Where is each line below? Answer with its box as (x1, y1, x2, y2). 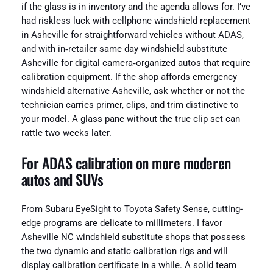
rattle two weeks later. (21, 127, 112, 138)
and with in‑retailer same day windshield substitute (21, 43, 227, 54)
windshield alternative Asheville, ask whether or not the (21, 85, 245, 96)
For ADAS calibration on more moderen (21, 152, 231, 174)
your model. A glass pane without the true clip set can (21, 113, 240, 124)
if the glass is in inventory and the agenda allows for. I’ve (21, 1, 250, 12)
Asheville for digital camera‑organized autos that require (21, 57, 250, 68)
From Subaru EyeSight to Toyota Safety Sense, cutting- (21, 204, 243, 215)
